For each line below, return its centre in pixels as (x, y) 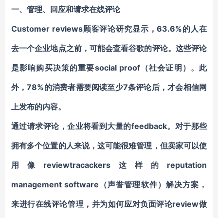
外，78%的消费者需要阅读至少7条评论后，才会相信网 (109, 87)
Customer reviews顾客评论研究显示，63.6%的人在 (109, 29)
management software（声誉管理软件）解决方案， (109, 184)
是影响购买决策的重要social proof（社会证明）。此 (109, 68)
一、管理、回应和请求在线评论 (66, 9)
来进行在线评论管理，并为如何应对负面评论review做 (109, 204)
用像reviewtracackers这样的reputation (109, 165)
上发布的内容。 (38, 107)
